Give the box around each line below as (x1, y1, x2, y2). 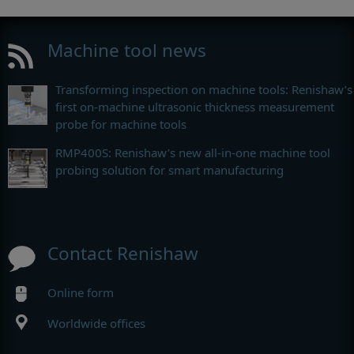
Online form (47, 284, 114, 300)
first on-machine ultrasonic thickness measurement (55, 99, 334, 115)
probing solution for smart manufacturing (55, 162, 284, 178)
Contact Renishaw (47, 241, 198, 265)
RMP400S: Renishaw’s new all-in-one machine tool (55, 145, 330, 160)
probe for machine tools (55, 116, 186, 132)
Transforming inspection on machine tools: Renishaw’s (55, 81, 352, 97)
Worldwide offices (47, 314, 145, 331)
